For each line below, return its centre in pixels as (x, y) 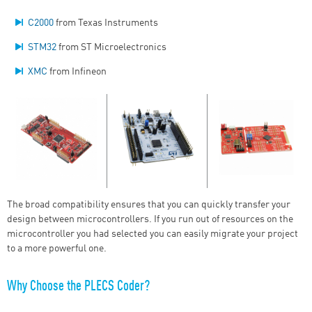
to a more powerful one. (57, 248)
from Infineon (77, 71)
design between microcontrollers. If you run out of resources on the (150, 219)
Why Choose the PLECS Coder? (78, 286)
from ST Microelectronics (111, 47)
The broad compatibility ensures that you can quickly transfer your (149, 204)
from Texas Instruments (106, 23)
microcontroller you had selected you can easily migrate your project (153, 234)
